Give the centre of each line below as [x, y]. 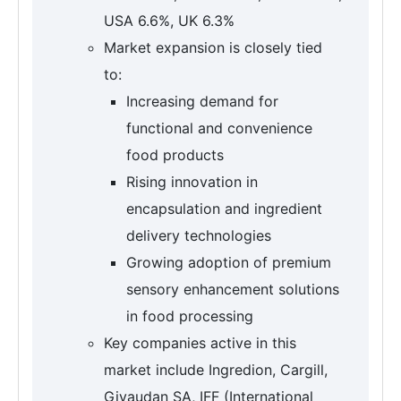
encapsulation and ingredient [224, 209]
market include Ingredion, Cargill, [216, 370]
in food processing [190, 316]
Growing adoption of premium [229, 263]
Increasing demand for [202, 102]
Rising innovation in [192, 182]
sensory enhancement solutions [233, 290]
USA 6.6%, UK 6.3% [169, 21]
